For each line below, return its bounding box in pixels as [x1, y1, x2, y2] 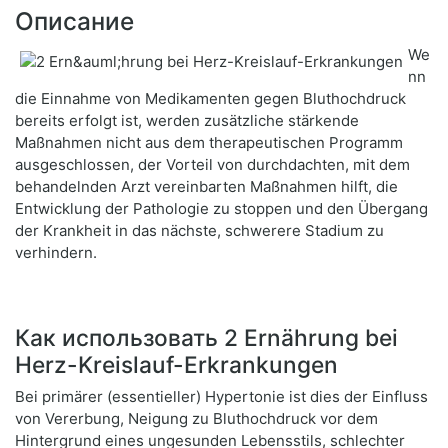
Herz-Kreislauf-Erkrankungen [15, 351, 338, 379]
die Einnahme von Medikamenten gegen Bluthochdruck [15, 89, 406, 109]
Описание [15, 6, 134, 37]
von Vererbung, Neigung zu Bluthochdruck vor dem [15, 409, 378, 429]
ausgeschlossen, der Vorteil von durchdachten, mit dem [15, 155, 410, 175]
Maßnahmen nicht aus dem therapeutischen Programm [15, 133, 403, 153]
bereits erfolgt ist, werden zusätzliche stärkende [15, 111, 359, 131]
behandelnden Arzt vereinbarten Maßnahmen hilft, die [15, 177, 398, 197]
